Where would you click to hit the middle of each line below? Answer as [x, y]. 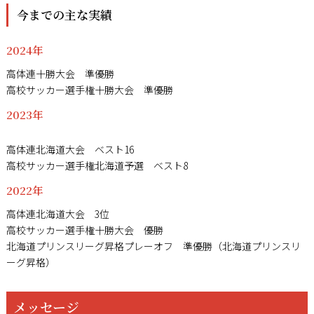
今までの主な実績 [64, 14]
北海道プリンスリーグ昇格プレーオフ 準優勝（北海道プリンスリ [153, 246]
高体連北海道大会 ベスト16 [70, 149]
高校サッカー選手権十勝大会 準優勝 [89, 89]
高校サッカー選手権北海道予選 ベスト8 [97, 165]
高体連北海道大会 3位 [57, 213]
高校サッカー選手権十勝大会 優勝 [84, 230]
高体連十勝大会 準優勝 [60, 73]
